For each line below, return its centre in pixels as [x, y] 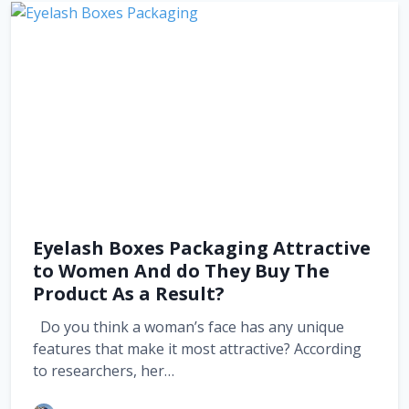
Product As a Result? [129, 293]
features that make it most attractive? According [197, 348]
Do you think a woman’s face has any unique [189, 326]
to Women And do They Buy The [181, 270]
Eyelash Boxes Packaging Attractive [202, 247]
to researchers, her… [104, 370]
